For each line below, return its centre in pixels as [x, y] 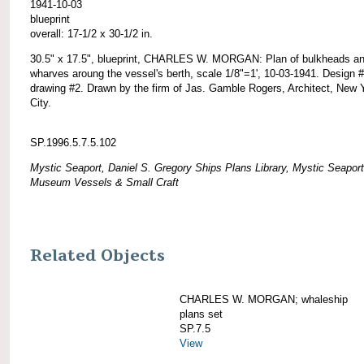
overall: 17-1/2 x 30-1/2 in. [91, 33]
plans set [201, 314]
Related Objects [97, 256]
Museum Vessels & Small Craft [104, 182]
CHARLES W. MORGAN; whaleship [264, 299]
